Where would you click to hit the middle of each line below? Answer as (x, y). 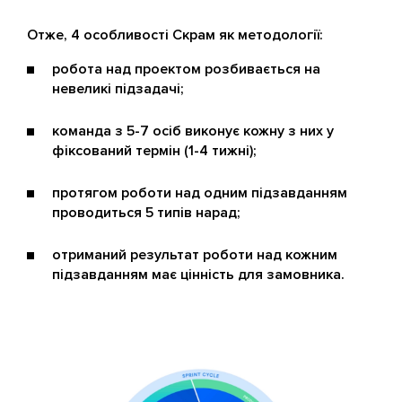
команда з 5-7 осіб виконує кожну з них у (193, 131)
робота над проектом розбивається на (186, 69)
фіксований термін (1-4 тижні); (154, 151)
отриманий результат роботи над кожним (195, 255)
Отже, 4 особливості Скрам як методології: (175, 35)
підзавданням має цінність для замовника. (198, 275)
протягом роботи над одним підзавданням (200, 193)
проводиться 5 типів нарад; (146, 213)
